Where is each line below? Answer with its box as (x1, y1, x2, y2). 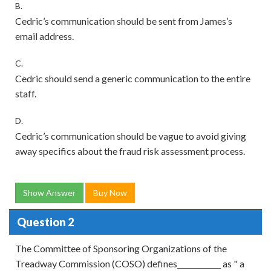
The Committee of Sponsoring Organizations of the (15, 243, 227, 254)
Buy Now (93, 188, 127, 198)
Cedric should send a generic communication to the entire (15, 73, 250, 84)
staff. (15, 88, 36, 99)
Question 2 (16, 215, 74, 229)
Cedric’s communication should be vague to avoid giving (15, 130, 246, 142)
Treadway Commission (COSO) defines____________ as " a (15, 258, 244, 269)
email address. (15, 30, 74, 42)
